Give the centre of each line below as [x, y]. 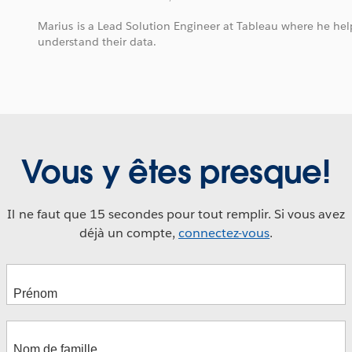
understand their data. [97, 42]
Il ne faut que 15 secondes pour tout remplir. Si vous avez [176, 214]
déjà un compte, [128, 233]
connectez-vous [224, 233]
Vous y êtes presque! [176, 172]
